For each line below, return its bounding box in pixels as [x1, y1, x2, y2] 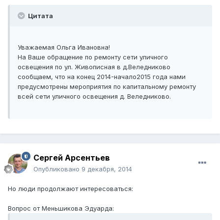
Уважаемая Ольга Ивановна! [18, 43, 110, 52]
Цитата [27, 12, 53, 20]
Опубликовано [33, 165, 82, 173]
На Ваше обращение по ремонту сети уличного [18, 53, 168, 61]
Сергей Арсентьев [33, 153, 110, 163]
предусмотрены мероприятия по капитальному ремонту [18, 82, 196, 91]
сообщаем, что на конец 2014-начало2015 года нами [18, 73, 186, 81]
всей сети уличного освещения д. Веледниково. [18, 92, 171, 101]
